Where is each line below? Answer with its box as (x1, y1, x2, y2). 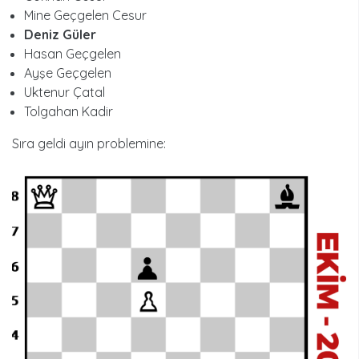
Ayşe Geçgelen (24, 64, 111, 81)
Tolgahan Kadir (24, 103, 113, 119)
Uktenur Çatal (24, 83, 105, 100)
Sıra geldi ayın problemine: (12, 135, 166, 151)
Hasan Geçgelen (24, 45, 121, 62)
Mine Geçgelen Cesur (24, 6, 147, 23)
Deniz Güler (24, 26, 96, 42)
